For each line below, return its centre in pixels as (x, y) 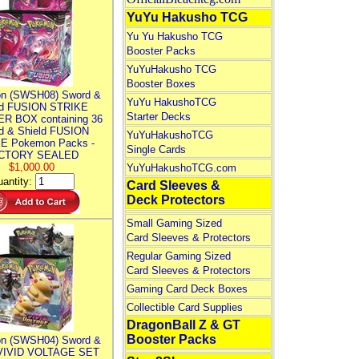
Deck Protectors (175, 200)
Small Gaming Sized (174, 223)
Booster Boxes (161, 84)
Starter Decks (158, 117)
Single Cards (156, 149)
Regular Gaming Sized (178, 256)
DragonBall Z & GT (183, 325)
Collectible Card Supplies (184, 307)
